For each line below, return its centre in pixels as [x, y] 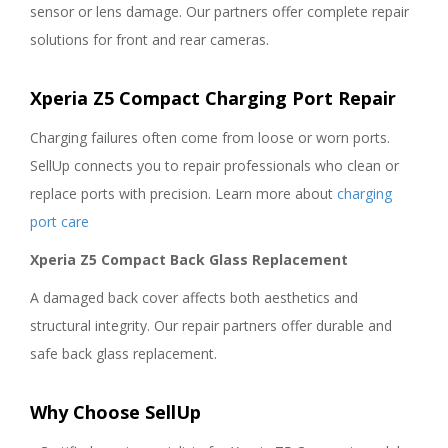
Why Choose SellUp [115, 412]
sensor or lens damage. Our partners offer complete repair [219, 11]
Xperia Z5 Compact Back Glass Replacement [189, 259]
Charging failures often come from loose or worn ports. [210, 137]
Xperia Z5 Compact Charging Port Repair [213, 98]
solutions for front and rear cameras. [149, 39]
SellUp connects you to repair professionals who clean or [214, 165]
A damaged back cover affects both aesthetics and [194, 297]
